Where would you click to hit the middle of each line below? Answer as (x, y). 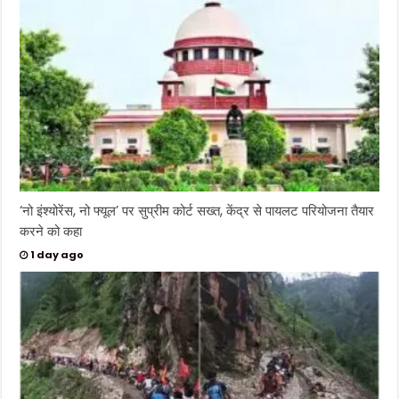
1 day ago (57, 254)
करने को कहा (51, 231)
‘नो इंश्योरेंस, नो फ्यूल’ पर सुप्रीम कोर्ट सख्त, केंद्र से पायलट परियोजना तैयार (197, 210)
